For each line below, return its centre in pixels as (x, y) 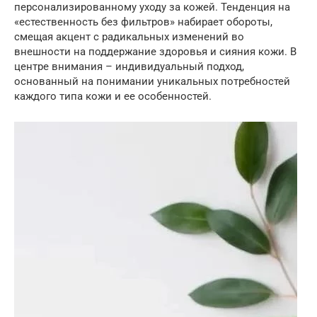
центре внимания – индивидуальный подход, (129, 66)
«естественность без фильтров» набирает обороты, (143, 22)
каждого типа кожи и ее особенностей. (113, 96)
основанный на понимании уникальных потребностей (152, 81)
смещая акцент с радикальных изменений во (129, 36)
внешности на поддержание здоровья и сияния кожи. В (155, 51)
